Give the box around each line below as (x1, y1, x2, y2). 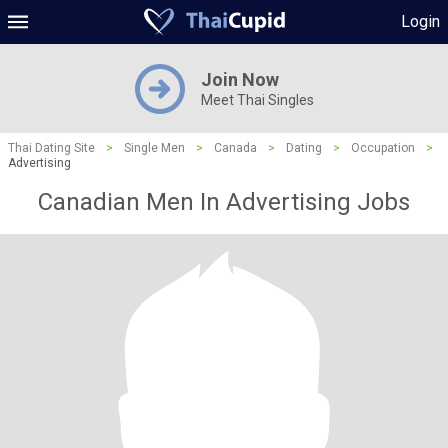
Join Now (200, 69, 279, 90)
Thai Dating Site (8, 141, 95, 155)
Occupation (351, 141, 415, 155)
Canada (214, 141, 257, 155)
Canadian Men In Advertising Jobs (38, 188, 410, 216)
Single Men (124, 141, 185, 155)
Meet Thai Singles (200, 92, 314, 108)
